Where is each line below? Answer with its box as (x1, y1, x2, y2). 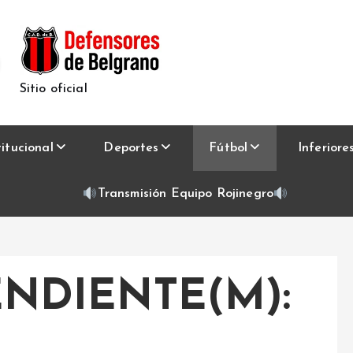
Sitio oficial (19, 82, 87, 95)
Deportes (103, 141, 159, 154)
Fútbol (209, 141, 248, 154)
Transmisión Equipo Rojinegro (97, 187, 274, 200)
